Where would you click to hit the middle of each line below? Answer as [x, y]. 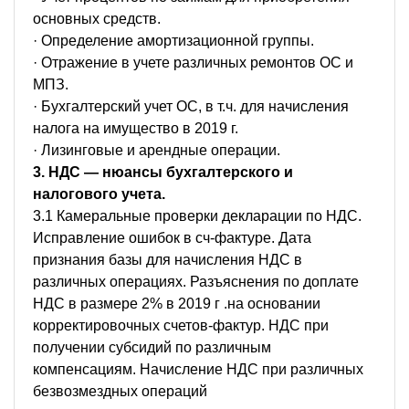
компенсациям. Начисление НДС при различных [198, 369]
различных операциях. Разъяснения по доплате [196, 281]
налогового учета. [99, 194]
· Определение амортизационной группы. [173, 40]
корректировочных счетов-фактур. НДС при [181, 325]
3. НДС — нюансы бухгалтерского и [163, 172]
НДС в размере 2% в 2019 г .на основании [177, 303]
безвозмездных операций [120, 391]
